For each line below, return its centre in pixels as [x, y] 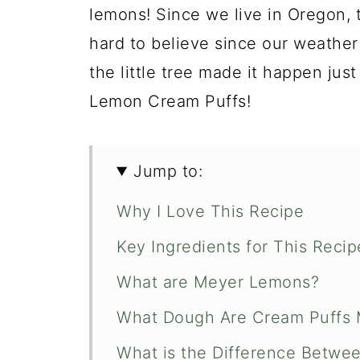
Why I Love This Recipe [210, 211]
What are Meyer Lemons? [218, 282]
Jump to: [168, 171]
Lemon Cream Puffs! [170, 101]
